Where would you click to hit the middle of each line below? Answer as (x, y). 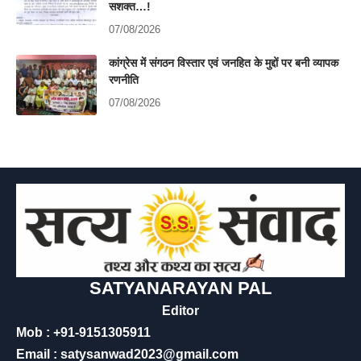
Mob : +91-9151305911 (83, 333)
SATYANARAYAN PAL (180, 288)
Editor (180, 311)
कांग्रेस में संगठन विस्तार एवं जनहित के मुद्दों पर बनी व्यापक (224, 62)
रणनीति (124, 79)
